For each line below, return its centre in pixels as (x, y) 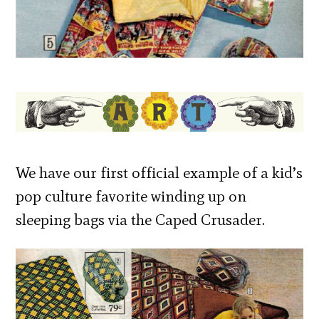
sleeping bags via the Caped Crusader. (141, 220)
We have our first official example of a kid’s (159, 173)
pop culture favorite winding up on (131, 197)
